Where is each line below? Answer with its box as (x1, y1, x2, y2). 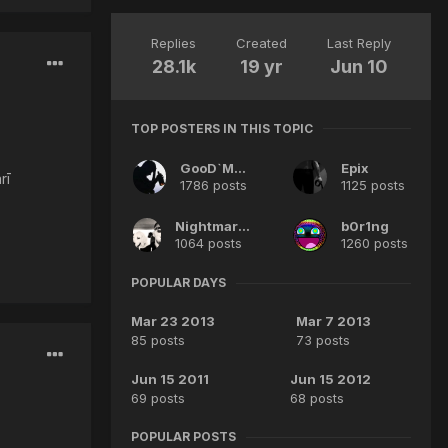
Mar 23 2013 (131, 313, 215, 330)
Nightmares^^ (238, 218, 251, 235)
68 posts (289, 390, 344, 407)
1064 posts (175, 235, 243, 252)
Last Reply (327, 34, 391, 51)
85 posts (131, 332, 185, 349)
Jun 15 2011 (131, 371, 209, 388)
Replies (151, 34, 196, 51)
